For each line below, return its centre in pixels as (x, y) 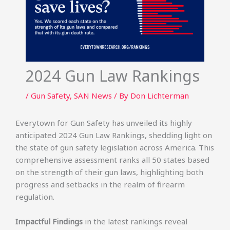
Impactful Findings (49, 221)
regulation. (35, 197)
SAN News (93, 95)
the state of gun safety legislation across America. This (115, 147)
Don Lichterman (160, 95)
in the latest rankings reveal (135, 221)
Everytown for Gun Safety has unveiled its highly (104, 123)
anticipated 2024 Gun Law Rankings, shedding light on (114, 135)
